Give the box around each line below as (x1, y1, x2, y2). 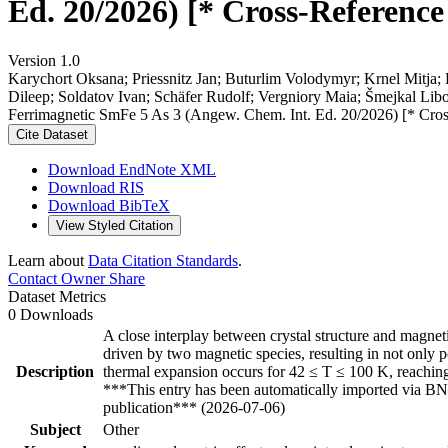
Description (16, 362, 94, 380)
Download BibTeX (48, 196, 170, 214)
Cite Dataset (16, 126, 88, 142)
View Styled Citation (56, 217, 173, 233)
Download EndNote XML (48, 160, 216, 178)
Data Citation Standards (88, 251, 238, 269)
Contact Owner (8, 269, 105, 287)
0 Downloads (8, 305, 93, 323)
